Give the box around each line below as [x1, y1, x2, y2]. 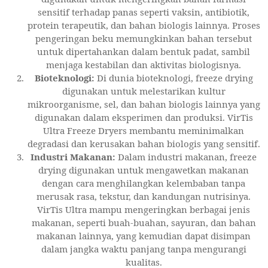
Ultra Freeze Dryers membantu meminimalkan [43, 124, 244, 136]
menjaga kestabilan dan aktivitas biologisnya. [46, 58, 241, 71]
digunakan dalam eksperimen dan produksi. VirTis [34, 111, 253, 123]
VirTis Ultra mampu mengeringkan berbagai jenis [37, 203, 250, 215]
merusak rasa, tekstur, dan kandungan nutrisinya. [36, 190, 251, 202]
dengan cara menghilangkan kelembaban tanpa [42, 176, 245, 189]
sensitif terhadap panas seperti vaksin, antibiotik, [38, 5, 249, 18]
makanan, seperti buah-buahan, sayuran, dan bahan [31, 216, 256, 229]
